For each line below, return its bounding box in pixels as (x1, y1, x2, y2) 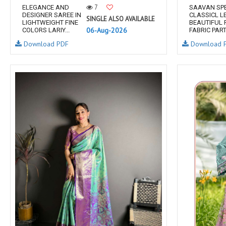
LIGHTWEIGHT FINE (22, 19, 78, 26)
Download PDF (22, 39, 69, 48)
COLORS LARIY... (22, 26, 70, 34)
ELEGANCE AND (22, 4, 69, 11)
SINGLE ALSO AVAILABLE (86, 15, 155, 23)
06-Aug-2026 (86, 26, 127, 35)
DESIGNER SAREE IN (22, 11, 81, 19)
